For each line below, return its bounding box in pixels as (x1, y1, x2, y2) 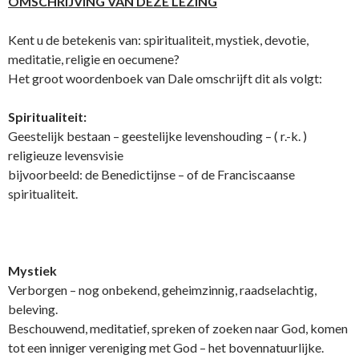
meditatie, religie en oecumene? (8, 51, 182, 67)
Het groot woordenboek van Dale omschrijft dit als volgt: (8, 71, 322, 87)
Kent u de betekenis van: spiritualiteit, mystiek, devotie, (8, 32, 309, 48)
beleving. (8, 301, 58, 317)
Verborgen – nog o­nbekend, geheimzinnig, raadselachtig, (8, 282, 317, 298)
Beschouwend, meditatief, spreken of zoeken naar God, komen (8, 321, 348, 337)
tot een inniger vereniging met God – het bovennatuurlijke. (8, 340, 326, 356)
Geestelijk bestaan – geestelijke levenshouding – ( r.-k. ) (8, 128, 307, 144)
